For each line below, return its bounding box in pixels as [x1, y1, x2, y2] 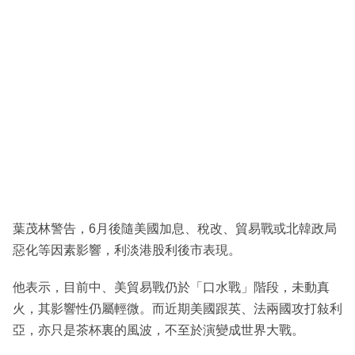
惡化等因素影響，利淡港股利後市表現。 [13, 243, 241, 258]
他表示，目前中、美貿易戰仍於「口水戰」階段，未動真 [13, 281, 330, 295]
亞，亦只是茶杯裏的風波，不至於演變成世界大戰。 [13, 323, 304, 338]
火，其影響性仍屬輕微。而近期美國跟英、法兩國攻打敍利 [13, 302, 342, 316]
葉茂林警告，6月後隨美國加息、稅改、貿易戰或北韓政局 [13, 222, 337, 236]
